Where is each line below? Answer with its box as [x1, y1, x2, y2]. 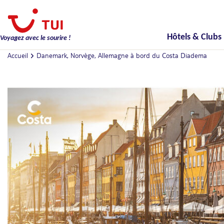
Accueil [7, 51, 28, 59]
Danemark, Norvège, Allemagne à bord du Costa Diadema [36, 51, 207, 59]
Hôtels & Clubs [166, 32, 221, 42]
